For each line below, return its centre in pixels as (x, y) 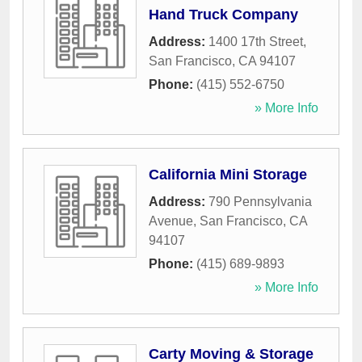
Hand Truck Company (223, 15)
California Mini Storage (228, 175)
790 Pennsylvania (260, 202)
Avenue (171, 221)
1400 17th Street (256, 42)
